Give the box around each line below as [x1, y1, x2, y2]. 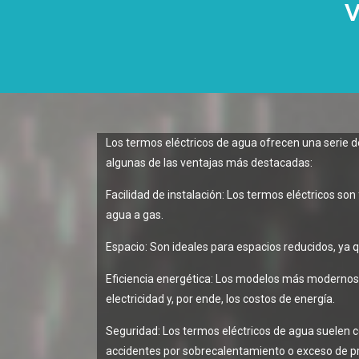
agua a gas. [106, 208, 164, 221]
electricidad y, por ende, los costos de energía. [106, 292, 336, 305]
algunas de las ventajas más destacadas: [106, 155, 313, 169]
